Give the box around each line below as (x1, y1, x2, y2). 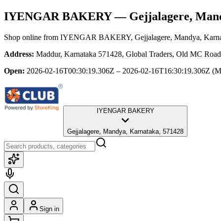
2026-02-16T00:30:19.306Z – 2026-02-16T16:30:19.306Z (27, 66, 210, 75)
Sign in (39, 205, 59, 213)
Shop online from (4, 33, 60, 41)
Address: (4, 49, 34, 58)
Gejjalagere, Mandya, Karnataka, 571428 (67, 127, 184, 135)
